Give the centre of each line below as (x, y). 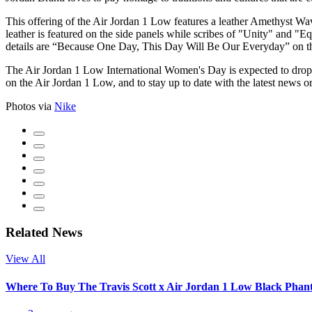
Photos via (30, 106)
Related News (44, 232)
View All (25, 259)
